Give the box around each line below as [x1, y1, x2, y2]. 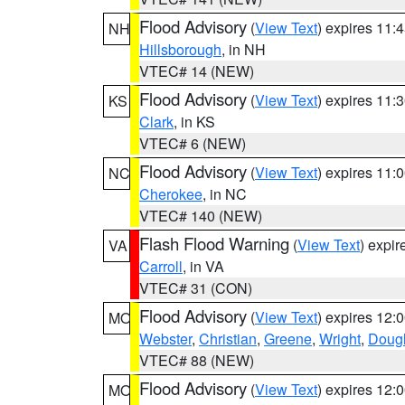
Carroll [139, 256, 183, 277]
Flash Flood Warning [139, 231, 289, 255]
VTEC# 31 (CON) [139, 278, 252, 298]
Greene [264, 328, 312, 349]
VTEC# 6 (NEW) [139, 133, 246, 154]
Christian [199, 328, 257, 349]
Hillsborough [139, 39, 221, 60]
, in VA [183, 256, 224, 277]
